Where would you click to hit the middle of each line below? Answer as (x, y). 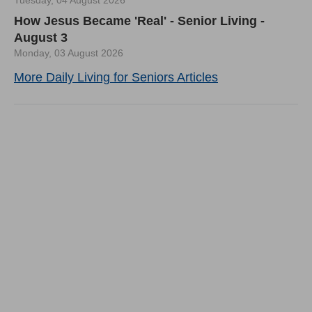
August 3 (41, 37)
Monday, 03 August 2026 (69, 53)
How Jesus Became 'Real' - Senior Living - (139, 21)
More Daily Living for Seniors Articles (116, 77)
